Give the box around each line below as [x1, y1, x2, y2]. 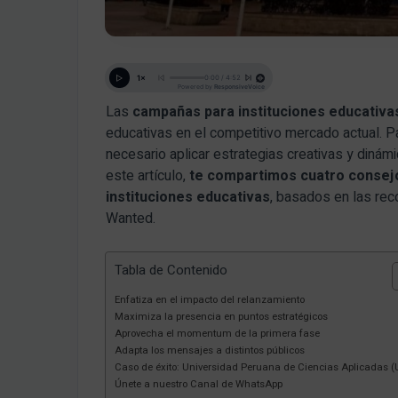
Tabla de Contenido [115, 260, 227, 281]
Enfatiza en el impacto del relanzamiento [115, 291, 305, 307]
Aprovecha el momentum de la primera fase [115, 325, 320, 341]
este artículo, [106, 164, 190, 187]
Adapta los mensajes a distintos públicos [115, 342, 305, 358]
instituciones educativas [106, 186, 271, 208]
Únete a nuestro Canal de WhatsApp [115, 376, 283, 392]
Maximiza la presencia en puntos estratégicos [115, 308, 328, 324]
